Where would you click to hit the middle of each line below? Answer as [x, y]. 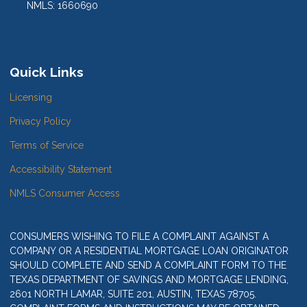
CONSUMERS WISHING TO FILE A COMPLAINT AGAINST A [139, 237]
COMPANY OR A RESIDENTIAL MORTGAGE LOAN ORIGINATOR [149, 251]
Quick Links [47, 72]
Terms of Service [47, 146]
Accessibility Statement [61, 170]
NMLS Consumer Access [65, 194]
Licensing [31, 98]
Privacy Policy [40, 122]
